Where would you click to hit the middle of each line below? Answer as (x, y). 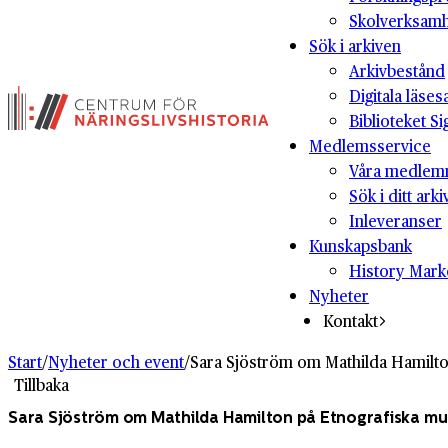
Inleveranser (395, 220)
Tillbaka (41, 384)
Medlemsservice (370, 145)
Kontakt (350, 320)
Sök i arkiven (355, 45)
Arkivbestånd (397, 70)
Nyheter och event (116, 361)
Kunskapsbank (360, 245)
